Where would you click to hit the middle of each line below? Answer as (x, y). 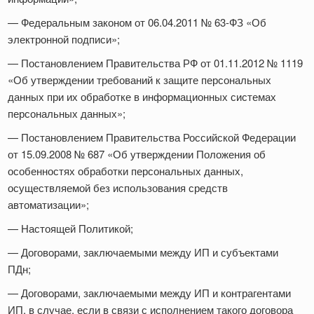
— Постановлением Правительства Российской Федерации (152, 137)
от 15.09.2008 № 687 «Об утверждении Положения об (137, 154)
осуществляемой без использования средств (118, 188)
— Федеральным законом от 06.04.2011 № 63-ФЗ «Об (137, 22)
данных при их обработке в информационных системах (142, 97)
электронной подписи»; (65, 39)
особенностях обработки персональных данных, (125, 171)
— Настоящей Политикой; (72, 228)
